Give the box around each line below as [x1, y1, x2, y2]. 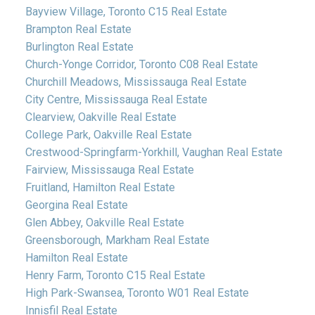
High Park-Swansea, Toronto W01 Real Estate [25, 285, 249, 300]
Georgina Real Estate [25, 198, 128, 212]
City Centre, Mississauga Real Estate [25, 92, 207, 106]
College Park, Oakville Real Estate [25, 127, 192, 141]
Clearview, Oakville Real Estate [25, 110, 176, 124]
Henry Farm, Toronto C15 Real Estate [25, 268, 205, 282]
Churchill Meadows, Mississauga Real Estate [25, 75, 247, 89]
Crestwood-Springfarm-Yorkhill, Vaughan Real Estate [25, 145, 283, 159]
